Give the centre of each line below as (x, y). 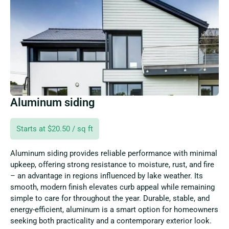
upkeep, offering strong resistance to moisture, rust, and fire (112, 164)
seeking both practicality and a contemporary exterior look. (111, 221)
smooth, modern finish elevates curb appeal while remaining (112, 187)
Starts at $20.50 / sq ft (55, 129)
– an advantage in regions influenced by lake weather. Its (107, 176)
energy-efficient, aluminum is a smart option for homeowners (114, 209)
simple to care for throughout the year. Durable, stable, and (110, 198)
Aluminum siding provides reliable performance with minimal (114, 153)
